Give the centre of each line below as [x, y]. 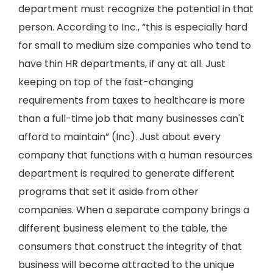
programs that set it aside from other [108, 192]
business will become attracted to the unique [126, 265]
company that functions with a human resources [135, 155]
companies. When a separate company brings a [134, 210]
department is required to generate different [126, 173]
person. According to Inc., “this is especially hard [133, 27]
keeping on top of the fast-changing [106, 82]
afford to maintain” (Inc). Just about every [119, 137]
